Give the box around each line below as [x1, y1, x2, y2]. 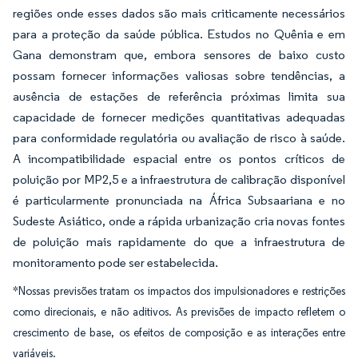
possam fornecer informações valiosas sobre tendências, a [13, 68, 345, 83]
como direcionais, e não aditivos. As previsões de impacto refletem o [13, 305, 345, 319]
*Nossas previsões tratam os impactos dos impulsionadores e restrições [13, 284, 345, 298]
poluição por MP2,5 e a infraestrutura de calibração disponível [13, 172, 345, 187]
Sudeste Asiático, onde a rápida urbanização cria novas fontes [13, 213, 345, 229]
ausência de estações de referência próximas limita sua [13, 89, 345, 104]
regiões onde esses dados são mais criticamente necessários [13, 6, 345, 21]
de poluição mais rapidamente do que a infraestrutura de [13, 234, 345, 249]
